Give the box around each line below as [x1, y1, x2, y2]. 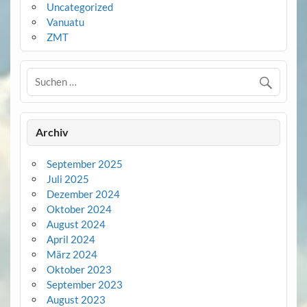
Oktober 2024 [46, 203, 112, 216]
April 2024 [46, 233, 95, 246]
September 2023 [46, 278, 123, 291]
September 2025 [46, 158, 123, 171]
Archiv [36, 125, 69, 139]
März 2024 [46, 248, 97, 261]
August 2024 [46, 218, 106, 231]
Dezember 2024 [46, 188, 120, 201]
